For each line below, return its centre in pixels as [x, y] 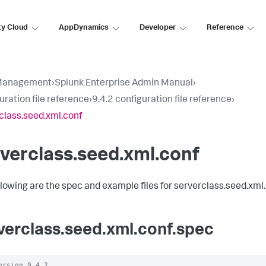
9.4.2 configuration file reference [162, 100]
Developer [158, 28]
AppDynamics [84, 28]
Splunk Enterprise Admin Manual [124, 84]
